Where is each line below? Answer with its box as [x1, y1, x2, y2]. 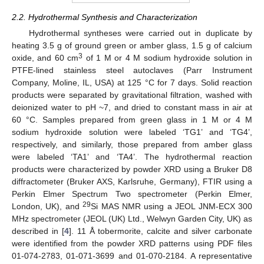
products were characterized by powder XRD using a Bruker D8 [12, 164, 252, 174]
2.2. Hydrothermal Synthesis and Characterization [12, 12, 197, 22]
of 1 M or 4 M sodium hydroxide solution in [82, 53, 253, 63]
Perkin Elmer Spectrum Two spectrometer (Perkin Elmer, [12, 189, 252, 199]
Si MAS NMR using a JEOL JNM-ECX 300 [91, 202, 253, 212]
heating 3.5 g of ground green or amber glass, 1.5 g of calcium [12, 41, 252, 51]
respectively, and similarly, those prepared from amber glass [12, 140, 252, 150]
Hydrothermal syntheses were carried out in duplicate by [28, 28, 252, 38]
